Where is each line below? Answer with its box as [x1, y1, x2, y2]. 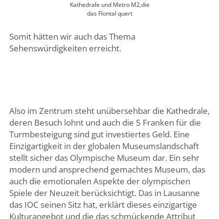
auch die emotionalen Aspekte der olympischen [9, 175, 190, 187]
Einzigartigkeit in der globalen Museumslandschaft [9, 140, 199, 152]
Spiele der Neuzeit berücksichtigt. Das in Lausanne [9, 187, 200, 198]
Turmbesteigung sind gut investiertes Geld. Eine [9, 128, 190, 140]
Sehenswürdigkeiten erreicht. [9, 42, 121, 54]
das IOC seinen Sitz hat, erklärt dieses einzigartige [9, 198, 197, 210]
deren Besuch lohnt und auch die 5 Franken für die [9, 116, 201, 128]
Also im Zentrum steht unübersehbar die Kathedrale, [9, 105, 210, 116]
